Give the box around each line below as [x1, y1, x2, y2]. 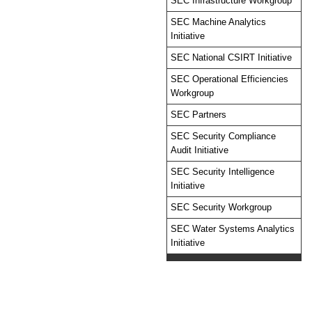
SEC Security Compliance [171, 131, 276, 141]
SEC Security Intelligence [171, 166, 274, 177]
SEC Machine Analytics [171, 17, 266, 27]
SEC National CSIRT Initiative [171, 52, 292, 63]
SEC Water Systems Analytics [171, 224, 295, 234]
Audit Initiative [171, 145, 228, 155]
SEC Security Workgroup [171, 202, 272, 212]
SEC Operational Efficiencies [171, 74, 288, 84]
